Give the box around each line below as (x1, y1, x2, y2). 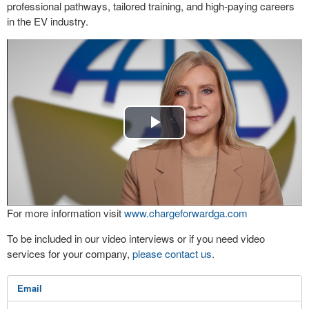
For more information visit (7, 205, 124, 220)
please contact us (132, 246, 212, 261)
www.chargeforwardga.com (124, 205, 248, 220)
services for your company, (7, 246, 132, 261)
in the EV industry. (7, 14, 88, 28)
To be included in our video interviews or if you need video (7, 230, 265, 246)
